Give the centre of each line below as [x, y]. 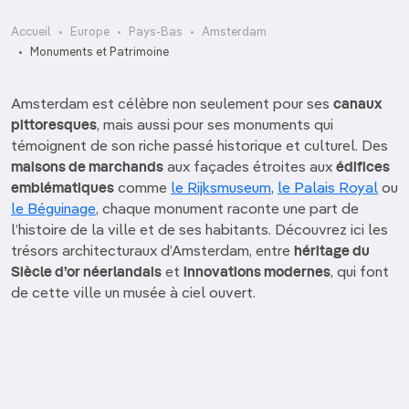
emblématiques [63, 189]
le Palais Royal [328, 189]
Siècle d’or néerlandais [86, 273]
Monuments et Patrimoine [100, 52]
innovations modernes [257, 273]
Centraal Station [204, 318]
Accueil [31, 32]
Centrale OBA [204, 336]
